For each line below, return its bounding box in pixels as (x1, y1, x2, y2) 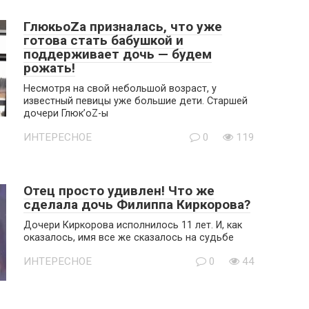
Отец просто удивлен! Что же (23, 183, 215, 199)
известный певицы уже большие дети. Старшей (23, 95, 248, 107)
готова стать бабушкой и (23, 32, 183, 48)
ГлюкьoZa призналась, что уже (23, 19, 222, 34)
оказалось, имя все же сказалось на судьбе (23, 232, 234, 243)
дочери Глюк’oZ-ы (23, 108, 108, 119)
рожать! (23, 60, 75, 76)
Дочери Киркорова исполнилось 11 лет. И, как (23, 219, 242, 231)
